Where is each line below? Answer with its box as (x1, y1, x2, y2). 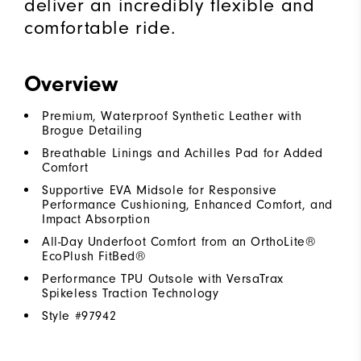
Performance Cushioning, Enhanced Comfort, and (42, 197, 334, 212)
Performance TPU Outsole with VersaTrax (42, 271, 284, 286)
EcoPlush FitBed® (42, 248, 147, 263)
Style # (42, 308, 82, 323)
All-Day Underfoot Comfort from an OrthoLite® (42, 234, 317, 249)
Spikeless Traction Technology (42, 285, 219, 301)
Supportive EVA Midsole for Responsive (42, 182, 277, 197)
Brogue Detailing (42, 122, 143, 138)
